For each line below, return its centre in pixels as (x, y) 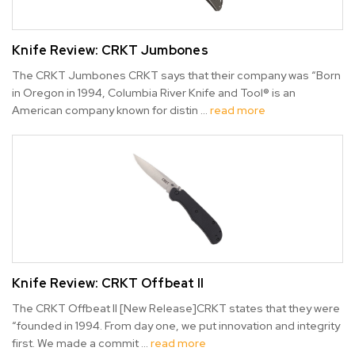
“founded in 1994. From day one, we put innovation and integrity (176, 326)
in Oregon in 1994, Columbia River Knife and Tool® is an (154, 93)
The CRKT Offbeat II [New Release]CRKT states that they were (176, 309)
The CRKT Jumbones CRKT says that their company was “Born (176, 76)
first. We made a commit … (81, 344)
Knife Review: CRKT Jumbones (110, 51)
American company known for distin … (111, 111)
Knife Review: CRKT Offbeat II (108, 284)
